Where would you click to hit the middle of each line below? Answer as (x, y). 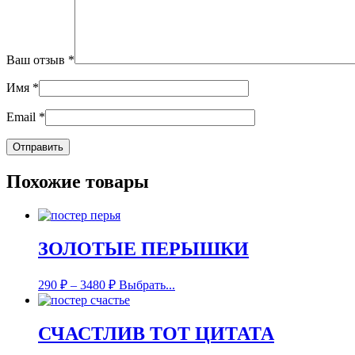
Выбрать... (147, 284)
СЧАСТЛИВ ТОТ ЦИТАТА (156, 333)
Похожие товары (78, 182)
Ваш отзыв (37, 60)
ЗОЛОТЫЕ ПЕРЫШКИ (143, 249)
